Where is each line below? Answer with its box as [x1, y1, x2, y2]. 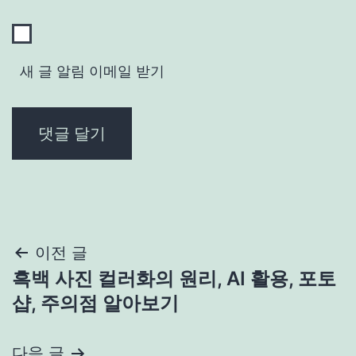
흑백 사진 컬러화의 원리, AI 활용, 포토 [12, 267, 336, 291]
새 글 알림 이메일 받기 [20, 64, 164, 80]
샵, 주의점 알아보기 [12, 292, 179, 315]
